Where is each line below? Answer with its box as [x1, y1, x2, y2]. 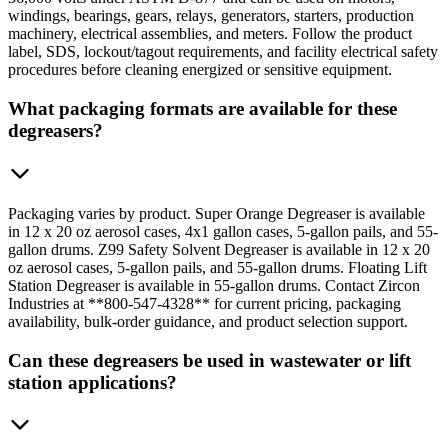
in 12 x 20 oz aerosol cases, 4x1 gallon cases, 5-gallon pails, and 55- [8, 222, 438, 240]
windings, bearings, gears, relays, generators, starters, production [8, 7, 414, 25]
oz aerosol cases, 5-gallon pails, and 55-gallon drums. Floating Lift [8, 258, 427, 276]
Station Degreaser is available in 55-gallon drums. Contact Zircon [8, 276, 420, 294]
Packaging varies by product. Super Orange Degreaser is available [8, 204, 425, 222]
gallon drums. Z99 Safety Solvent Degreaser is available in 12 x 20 [8, 240, 430, 258]
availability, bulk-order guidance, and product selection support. [8, 312, 408, 330]
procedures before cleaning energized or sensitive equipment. [8, 61, 392, 79]
